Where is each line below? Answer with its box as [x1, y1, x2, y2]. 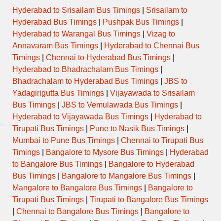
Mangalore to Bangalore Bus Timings [12, 184, 142, 192]
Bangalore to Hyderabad [109, 160, 194, 169]
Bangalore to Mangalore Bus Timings [62, 172, 191, 181]
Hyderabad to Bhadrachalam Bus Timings [12, 65, 158, 74]
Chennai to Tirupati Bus [121, 136, 203, 145]
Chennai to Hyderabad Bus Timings [46, 53, 171, 62]
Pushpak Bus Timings [103, 18, 179, 27]
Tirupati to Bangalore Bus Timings [90, 195, 208, 204]
